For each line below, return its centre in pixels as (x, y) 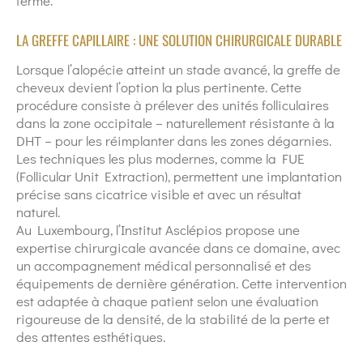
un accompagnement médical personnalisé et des (164, 266)
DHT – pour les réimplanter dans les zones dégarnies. (174, 141)
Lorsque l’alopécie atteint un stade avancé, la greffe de (178, 70)
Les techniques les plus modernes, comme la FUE (160, 159)
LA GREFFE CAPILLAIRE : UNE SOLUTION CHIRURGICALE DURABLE (179, 41)
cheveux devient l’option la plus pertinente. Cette (159, 88)
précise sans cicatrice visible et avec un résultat (159, 194)
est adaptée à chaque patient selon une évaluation (167, 301)
